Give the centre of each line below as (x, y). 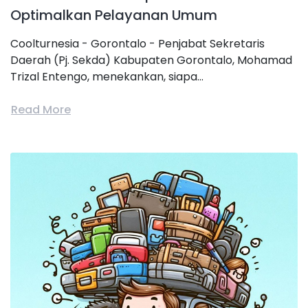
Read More (41, 110)
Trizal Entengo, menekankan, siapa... (107, 76)
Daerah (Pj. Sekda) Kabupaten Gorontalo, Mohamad (151, 60)
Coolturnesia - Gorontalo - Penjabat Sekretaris (137, 43)
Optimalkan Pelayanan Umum (114, 15)
